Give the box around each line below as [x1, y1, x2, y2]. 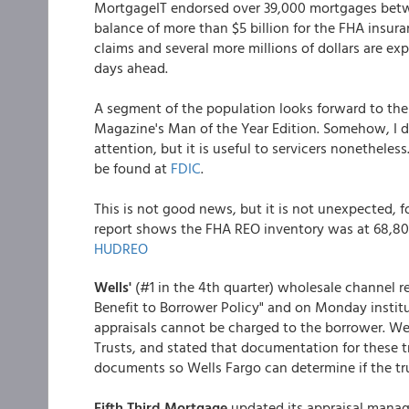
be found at [94, 157, 171, 179]
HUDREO [94, 237, 148, 259]
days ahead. [94, 57, 168, 79]
